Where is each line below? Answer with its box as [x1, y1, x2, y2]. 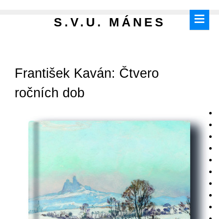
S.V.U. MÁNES [53, 15, 166, 29]
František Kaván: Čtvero [15, 66, 159, 81]
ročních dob [15, 85, 85, 100]
